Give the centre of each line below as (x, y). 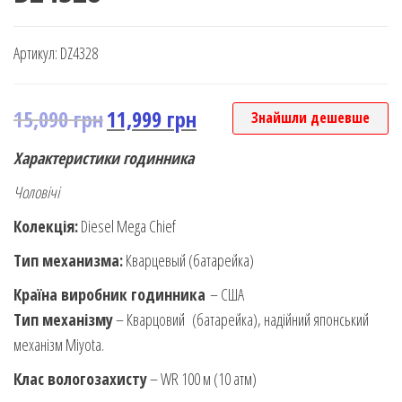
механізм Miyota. (59, 344)
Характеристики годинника (104, 157)
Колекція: (46, 226)
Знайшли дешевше (310, 117)
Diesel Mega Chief (127, 226)
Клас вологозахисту (80, 378)
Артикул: (37, 52)
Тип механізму (63, 319)
